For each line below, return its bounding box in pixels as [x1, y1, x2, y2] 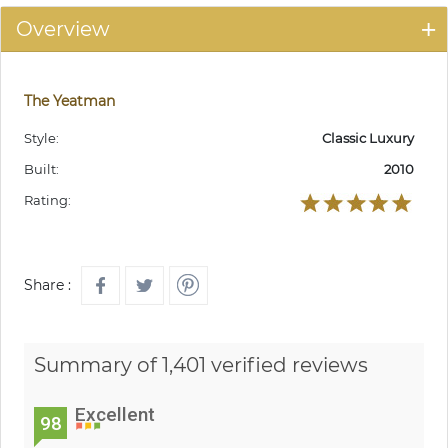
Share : [24, 276, 71, 295]
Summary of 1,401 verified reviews [34, 353, 368, 378]
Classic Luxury [322, 130, 414, 147]
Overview [16, 17, 110, 42]
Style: [24, 130, 59, 147]
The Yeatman [24, 92, 115, 111]
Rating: [24, 192, 71, 209]
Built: [24, 161, 59, 178]
